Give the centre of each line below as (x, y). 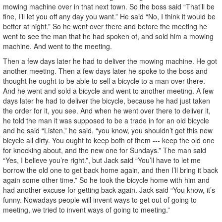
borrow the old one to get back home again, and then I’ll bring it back (111, 170)
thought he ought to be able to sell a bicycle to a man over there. (104, 81)
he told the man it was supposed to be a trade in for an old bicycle (106, 120)
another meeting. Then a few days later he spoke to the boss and (105, 71)
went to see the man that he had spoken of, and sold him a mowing (108, 36)
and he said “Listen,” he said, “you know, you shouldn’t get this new (108, 130)
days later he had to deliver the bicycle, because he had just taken (107, 100)
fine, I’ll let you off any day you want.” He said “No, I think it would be (109, 16)
